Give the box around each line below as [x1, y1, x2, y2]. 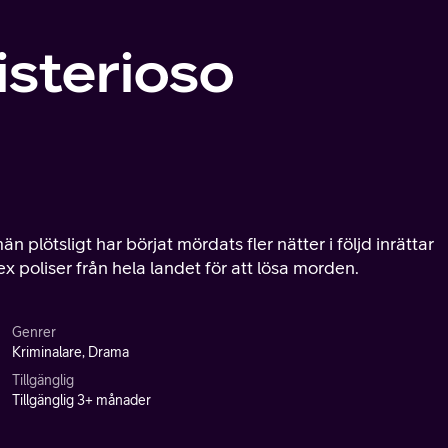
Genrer [12, 324, 56, 340]
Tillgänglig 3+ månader [12, 392, 151, 408]
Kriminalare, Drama [12, 344, 129, 360]
